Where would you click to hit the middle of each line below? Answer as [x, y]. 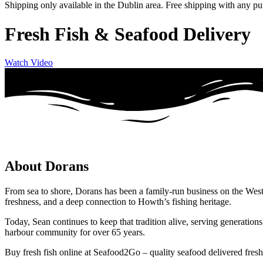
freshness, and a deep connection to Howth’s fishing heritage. [118, 202]
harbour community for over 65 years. [75, 232]
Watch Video [29, 63]
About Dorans [47, 166]
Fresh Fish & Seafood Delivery [128, 34]
